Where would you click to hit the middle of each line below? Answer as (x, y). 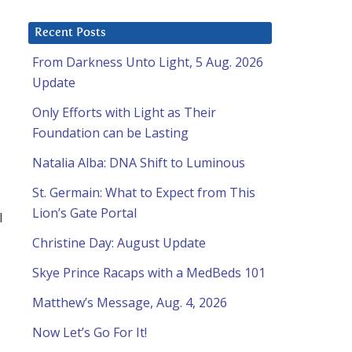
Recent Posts (70, 33)
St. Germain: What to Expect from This (144, 193)
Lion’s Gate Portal (84, 213)
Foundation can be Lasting (110, 133)
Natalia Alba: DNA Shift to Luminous (139, 163)
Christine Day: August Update (119, 243)
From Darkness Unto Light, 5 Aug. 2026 (148, 62)
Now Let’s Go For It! (90, 333)
